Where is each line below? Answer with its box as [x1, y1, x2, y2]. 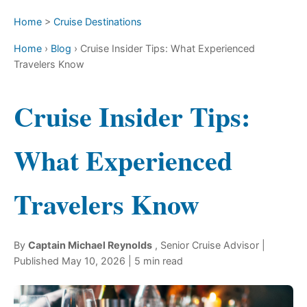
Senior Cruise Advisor [160, 239, 259, 251]
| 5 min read [128, 255, 183, 267]
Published [14, 255, 62, 267]
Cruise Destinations [53, 16, 142, 27]
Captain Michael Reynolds [28, 239, 152, 251]
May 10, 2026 [62, 255, 125, 267]
